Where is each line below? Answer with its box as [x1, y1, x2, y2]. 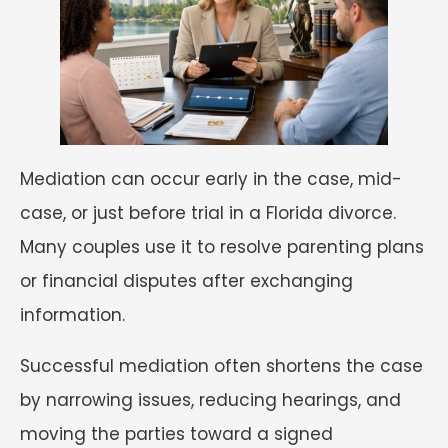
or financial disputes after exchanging [20, 269, 353, 294]
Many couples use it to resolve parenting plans [20, 235, 424, 260]
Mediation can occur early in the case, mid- [20, 167, 402, 192]
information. [20, 303, 130, 328]
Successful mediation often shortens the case [20, 354, 423, 379]
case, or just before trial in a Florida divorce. [20, 201, 396, 226]
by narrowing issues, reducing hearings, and [20, 388, 401, 413]
